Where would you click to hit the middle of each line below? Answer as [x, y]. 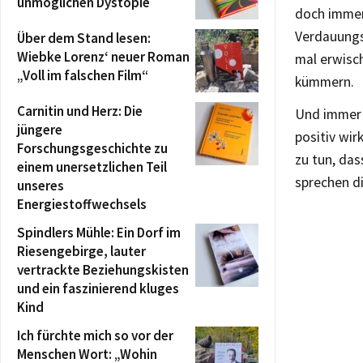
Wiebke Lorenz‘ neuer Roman [103, 56]
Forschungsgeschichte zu [92, 148]
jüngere [40, 129]
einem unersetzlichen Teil [92, 167]
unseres [41, 185]
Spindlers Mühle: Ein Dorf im [99, 232]
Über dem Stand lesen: [84, 38]
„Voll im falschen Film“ [83, 75]
